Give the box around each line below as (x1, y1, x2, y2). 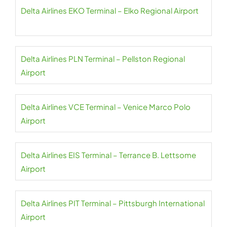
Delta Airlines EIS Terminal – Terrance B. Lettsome (21, 150, 196, 160)
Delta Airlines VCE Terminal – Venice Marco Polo (21, 102, 191, 111)
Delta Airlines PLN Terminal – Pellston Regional (21, 54, 185, 63)
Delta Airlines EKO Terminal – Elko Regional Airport (21, 6, 199, 15)
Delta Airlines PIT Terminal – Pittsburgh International (21, 198, 205, 208)
